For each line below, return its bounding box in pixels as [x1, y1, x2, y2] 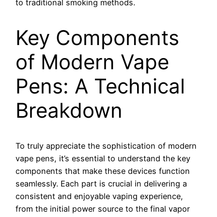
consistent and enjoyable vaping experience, [15, 191, 183, 201]
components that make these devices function [15, 166, 190, 176]
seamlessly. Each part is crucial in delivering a [15, 179, 187, 189]
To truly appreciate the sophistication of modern [15, 141, 197, 151]
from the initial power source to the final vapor [15, 204, 190, 214]
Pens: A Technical [15, 74, 185, 99]
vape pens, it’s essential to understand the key [15, 154, 190, 164]
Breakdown [15, 98, 123, 123]
